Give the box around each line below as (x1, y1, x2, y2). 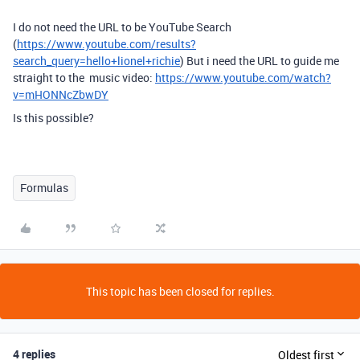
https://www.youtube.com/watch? (155, 70, 331, 85)
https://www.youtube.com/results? (17, 36, 196, 51)
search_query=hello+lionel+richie (13, 53, 180, 68)
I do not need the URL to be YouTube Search (13, 19, 231, 35)
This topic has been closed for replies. (85, 284, 275, 299)
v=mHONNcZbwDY (13, 87, 108, 102)
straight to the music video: (13, 70, 155, 85)
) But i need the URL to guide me (180, 53, 339, 68)
